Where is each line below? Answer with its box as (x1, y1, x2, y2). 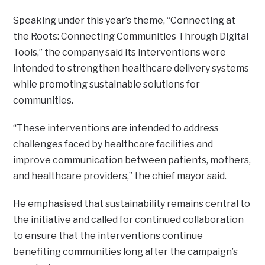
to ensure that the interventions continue (13, 230, 203, 241)
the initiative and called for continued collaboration (13, 214, 244, 225)
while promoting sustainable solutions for (13, 78, 201, 90)
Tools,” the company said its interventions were (13, 46, 227, 58)
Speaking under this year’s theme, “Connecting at (13, 14, 236, 26)
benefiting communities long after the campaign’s (13, 245, 238, 257)
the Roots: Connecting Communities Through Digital (13, 30, 249, 42)
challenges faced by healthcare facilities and (13, 138, 214, 150)
